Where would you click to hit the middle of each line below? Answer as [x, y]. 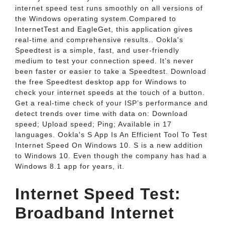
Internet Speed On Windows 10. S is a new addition [109, 145]
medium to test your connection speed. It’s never [104, 61]
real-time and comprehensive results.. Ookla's [99, 40]
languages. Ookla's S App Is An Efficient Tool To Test [111, 135]
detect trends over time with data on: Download [101, 114]
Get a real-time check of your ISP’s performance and [111, 103]
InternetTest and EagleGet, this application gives [104, 29]
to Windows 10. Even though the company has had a [111, 156]
